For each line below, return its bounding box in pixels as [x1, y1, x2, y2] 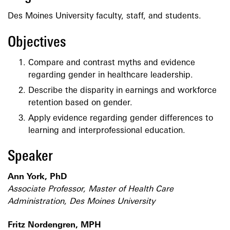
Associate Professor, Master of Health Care [8, 185, 174, 194]
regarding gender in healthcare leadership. [28, 71, 193, 80]
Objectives [8, 35, 66, 50]
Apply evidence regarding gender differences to [28, 114, 213, 123]
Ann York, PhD [8, 172, 67, 181]
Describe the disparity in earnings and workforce [28, 86, 217, 95]
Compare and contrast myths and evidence [28, 59, 195, 67]
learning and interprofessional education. [28, 126, 185, 135]
